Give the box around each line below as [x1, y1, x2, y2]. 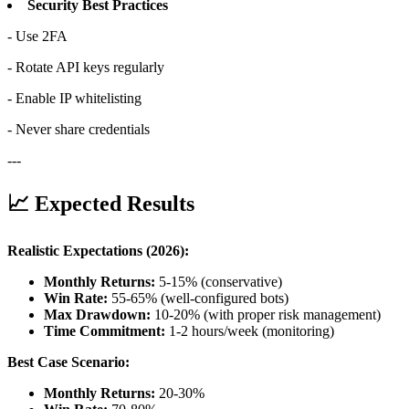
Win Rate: [44, 290, 108, 307]
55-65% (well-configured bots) [108, 290, 288, 307]
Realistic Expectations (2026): [7, 243, 189, 259]
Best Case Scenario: [7, 354, 130, 371]
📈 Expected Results [7, 192, 194, 216]
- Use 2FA [7, 28, 68, 45]
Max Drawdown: [44, 307, 151, 323]
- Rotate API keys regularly [7, 59, 164, 76]
